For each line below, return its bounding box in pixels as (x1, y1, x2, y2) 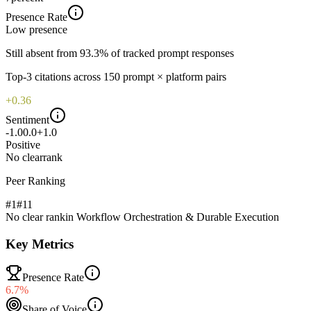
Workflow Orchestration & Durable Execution (76, 210, 279, 223)
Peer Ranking (6, 174, 65, 187)
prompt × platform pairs (123, 70, 226, 83)
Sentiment (6, 113, 49, 126)
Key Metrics (6, 236, 74, 251)
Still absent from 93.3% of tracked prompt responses (6, 47, 234, 59)
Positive (6, 138, 40, 151)
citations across (32, 70, 101, 83)
